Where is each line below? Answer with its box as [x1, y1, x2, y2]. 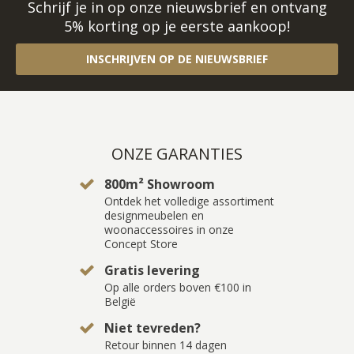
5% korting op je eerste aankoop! [64, 16, 290, 36]
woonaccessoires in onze [104, 221, 234, 237]
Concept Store [104, 235, 178, 251]
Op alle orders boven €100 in [104, 279, 251, 295]
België [104, 293, 136, 309]
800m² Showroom [104, 175, 215, 193]
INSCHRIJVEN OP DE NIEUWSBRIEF [86, 51, 268, 66]
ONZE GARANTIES [111, 142, 243, 164]
